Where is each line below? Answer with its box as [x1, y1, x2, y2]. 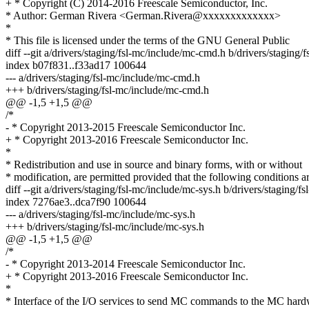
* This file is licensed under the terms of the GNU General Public [6, 34, 290, 47]
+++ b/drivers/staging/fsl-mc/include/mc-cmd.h [6, 84, 209, 97]
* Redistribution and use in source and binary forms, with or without [6, 159, 302, 171]
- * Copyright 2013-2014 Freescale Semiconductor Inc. [6, 258, 246, 270]
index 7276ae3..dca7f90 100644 [6, 196, 146, 208]
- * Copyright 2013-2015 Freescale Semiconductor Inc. [6, 121, 246, 134]
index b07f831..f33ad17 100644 [6, 59, 146, 72]
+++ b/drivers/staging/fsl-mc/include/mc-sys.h [6, 221, 204, 233]
